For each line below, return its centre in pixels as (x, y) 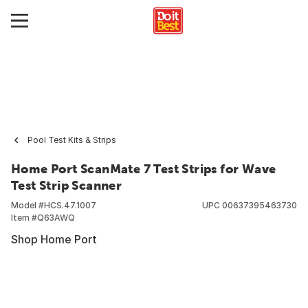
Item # (24, 218)
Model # (27, 205)
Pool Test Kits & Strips (72, 140)
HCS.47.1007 (70, 205)
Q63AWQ (56, 218)
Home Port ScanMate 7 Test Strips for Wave (144, 169)
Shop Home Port (54, 239)
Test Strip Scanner (67, 185)
